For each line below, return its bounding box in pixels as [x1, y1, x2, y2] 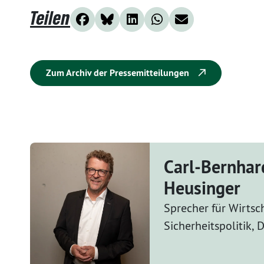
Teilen [30, 6, 70, 29]
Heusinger [164, 176, 240, 200]
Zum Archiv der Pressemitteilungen [46, 66, 192, 79]
